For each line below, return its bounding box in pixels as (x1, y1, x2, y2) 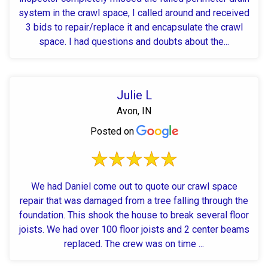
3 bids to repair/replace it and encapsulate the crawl (25, 21, 243, 33)
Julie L (116, 87, 152, 102)
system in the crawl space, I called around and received (19, 7, 249, 19)
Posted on (90, 125, 136, 137)
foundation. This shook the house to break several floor (19, 209, 68, 221)
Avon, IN (117, 105, 151, 117)
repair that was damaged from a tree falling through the (20, 194, 248, 206)
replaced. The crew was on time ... (105, 237, 204, 249)
